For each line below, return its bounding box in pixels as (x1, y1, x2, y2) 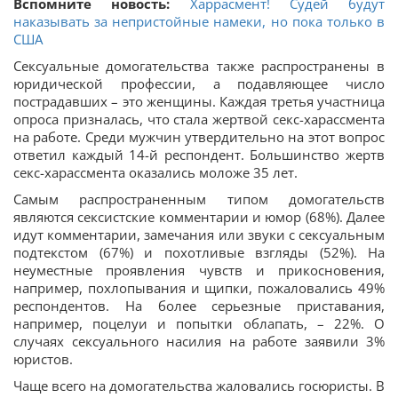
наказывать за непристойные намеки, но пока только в (13, 12, 385, 30)
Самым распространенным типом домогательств (13, 190, 385, 208)
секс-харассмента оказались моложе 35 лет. (13, 163, 298, 181)
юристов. (13, 350, 73, 368)
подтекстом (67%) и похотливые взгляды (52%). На (13, 243, 385, 261)
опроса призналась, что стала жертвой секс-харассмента (13, 110, 385, 128)
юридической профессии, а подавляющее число (13, 75, 385, 92)
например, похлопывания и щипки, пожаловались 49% (13, 279, 385, 297)
